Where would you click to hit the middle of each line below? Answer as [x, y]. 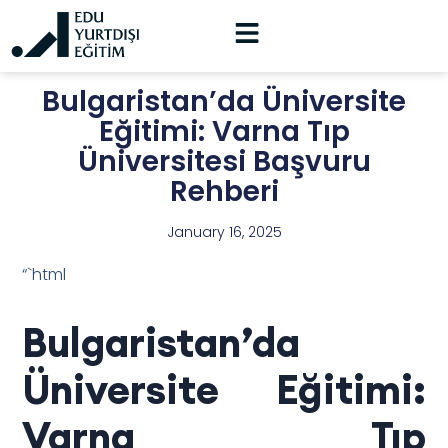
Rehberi [224, 192]
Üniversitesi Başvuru [224, 162]
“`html [44, 274]
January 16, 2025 [224, 232]
